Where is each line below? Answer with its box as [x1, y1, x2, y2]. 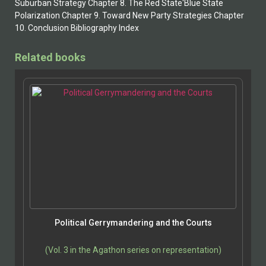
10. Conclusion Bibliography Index [15, 23, 139, 33]
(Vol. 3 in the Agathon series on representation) [45, 245, 221, 255]
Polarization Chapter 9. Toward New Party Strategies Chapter [15, 10, 244, 20]
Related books [15, 50, 85, 64]
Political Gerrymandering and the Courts [54, 217, 212, 227]
